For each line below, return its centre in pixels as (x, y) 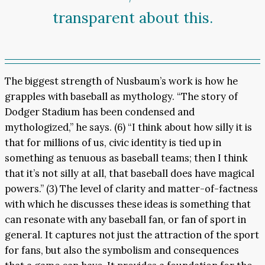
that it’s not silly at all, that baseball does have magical (130, 174)
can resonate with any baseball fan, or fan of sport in (125, 220)
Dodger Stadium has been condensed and (100, 112)
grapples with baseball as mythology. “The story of (121, 97)
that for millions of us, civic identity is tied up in (113, 143)
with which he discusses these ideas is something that (128, 204)
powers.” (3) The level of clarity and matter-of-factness (131, 189)
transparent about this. (132, 18)
